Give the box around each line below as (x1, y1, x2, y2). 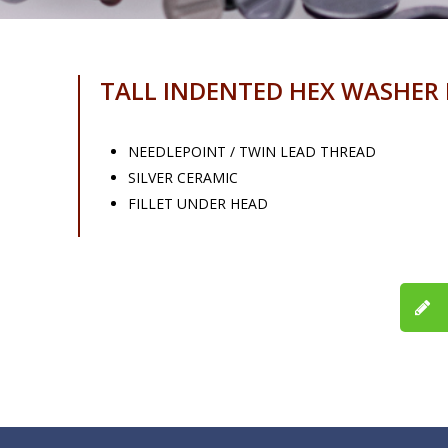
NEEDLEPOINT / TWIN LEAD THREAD (127, 142, 376, 162)
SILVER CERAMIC (127, 168, 238, 188)
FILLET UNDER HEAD (127, 194, 268, 214)
